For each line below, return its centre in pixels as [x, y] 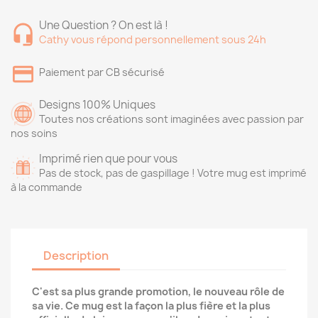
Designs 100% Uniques [97, 105]
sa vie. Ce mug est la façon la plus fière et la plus [151, 306]
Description [76, 256]
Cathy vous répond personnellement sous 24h [153, 39]
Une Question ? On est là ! [104, 25]
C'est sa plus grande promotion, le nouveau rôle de [158, 291]
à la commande [46, 187]
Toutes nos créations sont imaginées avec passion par [171, 119]
